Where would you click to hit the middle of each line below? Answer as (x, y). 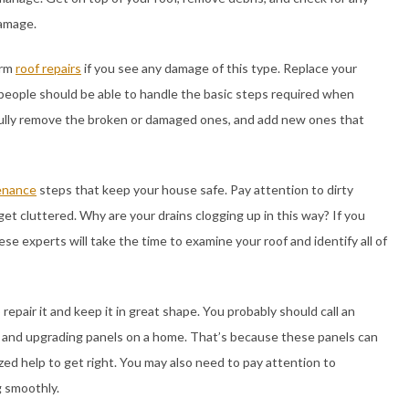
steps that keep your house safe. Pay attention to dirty (195, 189)
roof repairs (48, 68)
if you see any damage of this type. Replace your (219, 68)
